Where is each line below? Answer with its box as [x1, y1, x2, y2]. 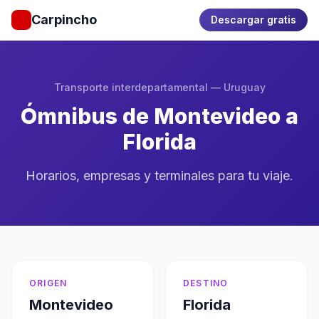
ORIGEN [29, 278, 68, 288]
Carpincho [31, 12, 97, 27]
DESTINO [183, 278, 229, 288]
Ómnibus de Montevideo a [21, 103, 298, 129]
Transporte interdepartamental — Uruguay [53, 81, 266, 93]
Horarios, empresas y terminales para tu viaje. [26, 168, 293, 183]
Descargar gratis [211, 14, 296, 26]
